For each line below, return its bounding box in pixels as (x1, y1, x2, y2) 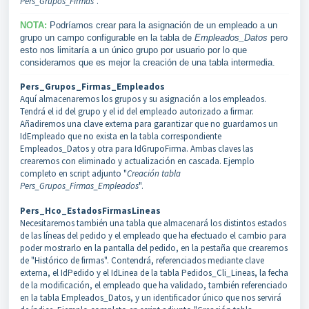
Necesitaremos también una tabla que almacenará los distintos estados (20, 217, 286, 229)
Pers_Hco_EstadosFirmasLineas (20, 205, 161, 217)
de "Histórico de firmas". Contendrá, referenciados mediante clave (20, 255, 264, 266)
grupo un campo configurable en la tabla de (20, 32, 195, 43)
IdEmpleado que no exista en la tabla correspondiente (20, 130, 221, 142)
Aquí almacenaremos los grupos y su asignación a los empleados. (20, 93, 266, 105)
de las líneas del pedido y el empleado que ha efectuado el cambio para (20, 230, 286, 241)
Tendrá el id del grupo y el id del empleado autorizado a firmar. (20, 106, 254, 117)
